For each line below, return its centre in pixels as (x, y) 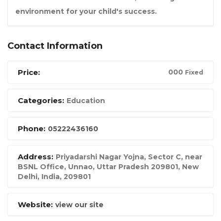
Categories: (41, 101)
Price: (29, 73)
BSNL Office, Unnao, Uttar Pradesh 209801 (98, 167)
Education (86, 101)
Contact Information (55, 46)
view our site (79, 205)
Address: (36, 157)
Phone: (32, 129)
